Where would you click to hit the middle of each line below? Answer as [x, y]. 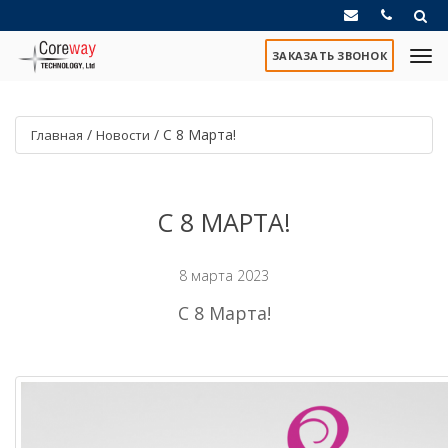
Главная [57, 135]
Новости [123, 135]
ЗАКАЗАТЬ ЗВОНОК [329, 55]
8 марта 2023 [224, 275]
